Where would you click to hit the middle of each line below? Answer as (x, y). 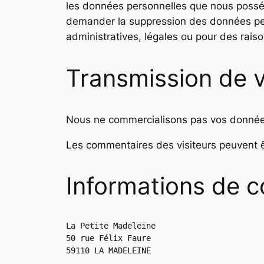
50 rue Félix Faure (108, 238)
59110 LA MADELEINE (108, 250)
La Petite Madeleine (111, 225)
